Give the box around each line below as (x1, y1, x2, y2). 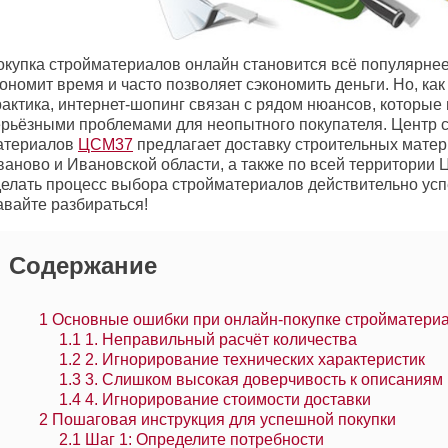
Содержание (9, 252, 157, 280)
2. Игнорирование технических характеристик (81, 351, 425, 369)
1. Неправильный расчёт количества (81, 331, 357, 349)
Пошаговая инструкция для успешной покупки (48, 411, 396, 429)
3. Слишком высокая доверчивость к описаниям (81, 371, 443, 389)
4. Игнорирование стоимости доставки (81, 391, 371, 409)
